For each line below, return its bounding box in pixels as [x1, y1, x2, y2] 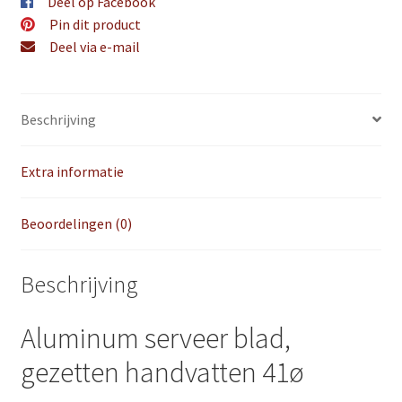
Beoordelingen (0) [20, 214, 132, 232]
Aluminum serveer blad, [20, 320, 291, 357]
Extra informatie [20, 162, 124, 180]
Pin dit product [48, 15, 141, 34]
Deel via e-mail [48, 38, 140, 57]
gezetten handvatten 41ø [20, 354, 304, 391]
